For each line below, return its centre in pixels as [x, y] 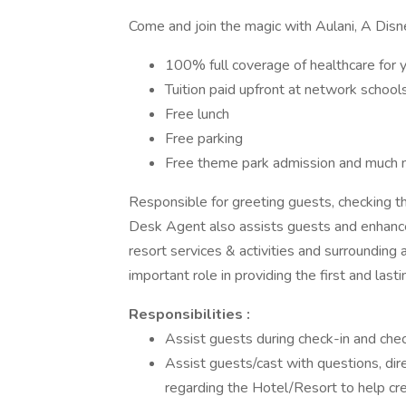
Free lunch [197, 114]
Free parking [204, 139]
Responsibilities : [189, 314]
